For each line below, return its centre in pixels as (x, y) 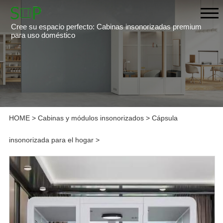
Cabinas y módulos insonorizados (91, 118)
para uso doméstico (43, 35)
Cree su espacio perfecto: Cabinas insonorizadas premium (107, 26)
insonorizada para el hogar (51, 140)
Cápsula (165, 118)
